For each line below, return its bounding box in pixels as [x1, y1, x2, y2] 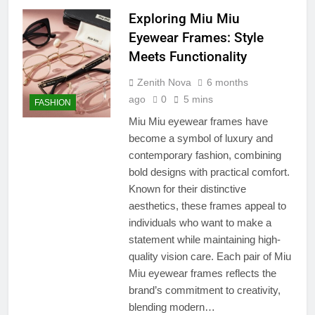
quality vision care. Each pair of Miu [128, 250, 291, 263]
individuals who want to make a [128, 217, 271, 229]
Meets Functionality [128, 49, 247, 65]
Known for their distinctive [128, 183, 246, 195]
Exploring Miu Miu [128, 11, 240, 27]
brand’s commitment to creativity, [128, 284, 281, 297]
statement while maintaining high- [128, 233, 281, 246]
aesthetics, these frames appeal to [128, 200, 286, 212]
